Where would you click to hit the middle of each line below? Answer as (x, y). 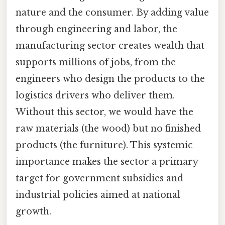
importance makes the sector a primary (107, 161)
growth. (33, 211)
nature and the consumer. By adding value (112, 12)
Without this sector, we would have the (104, 112)
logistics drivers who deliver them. (95, 95)
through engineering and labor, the (96, 29)
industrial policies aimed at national (98, 195)
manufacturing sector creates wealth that (110, 45)
